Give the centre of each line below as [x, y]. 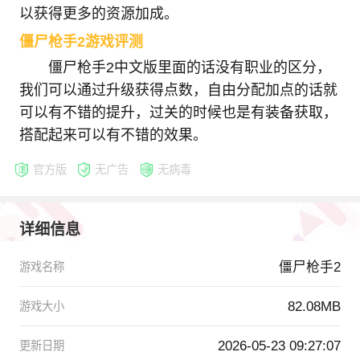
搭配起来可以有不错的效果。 [113, 135]
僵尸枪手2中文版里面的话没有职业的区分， [189, 67]
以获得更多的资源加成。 [98, 14]
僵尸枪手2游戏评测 [81, 42]
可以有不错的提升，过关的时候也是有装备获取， [178, 112]
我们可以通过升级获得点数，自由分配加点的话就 [178, 90]
